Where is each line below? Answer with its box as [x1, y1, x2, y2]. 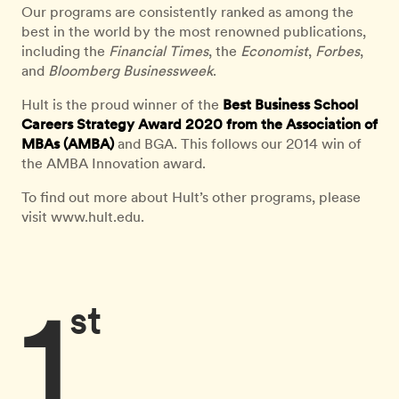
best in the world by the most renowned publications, [21, 20, 366, 41]
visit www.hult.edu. [21, 206, 144, 226]
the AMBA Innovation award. [21, 152, 206, 173]
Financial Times [109, 40, 208, 61]
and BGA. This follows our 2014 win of [114, 133, 362, 153]
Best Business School [223, 94, 358, 114]
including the [21, 40, 109, 61]
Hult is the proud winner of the [21, 94, 223, 114]
